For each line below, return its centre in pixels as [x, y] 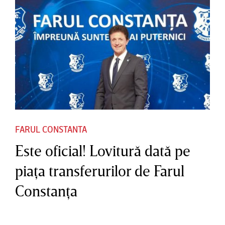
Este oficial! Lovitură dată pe [102, 150]
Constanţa [46, 191]
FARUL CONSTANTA [51, 129]
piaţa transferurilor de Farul [99, 171]
